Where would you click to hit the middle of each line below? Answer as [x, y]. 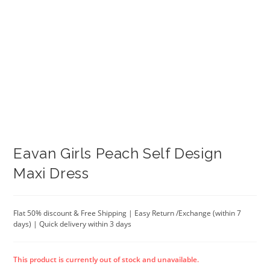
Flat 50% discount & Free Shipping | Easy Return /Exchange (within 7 [127, 213]
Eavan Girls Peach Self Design [118, 153]
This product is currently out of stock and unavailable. [106, 259]
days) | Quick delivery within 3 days [73, 224]
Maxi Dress [51, 173]
